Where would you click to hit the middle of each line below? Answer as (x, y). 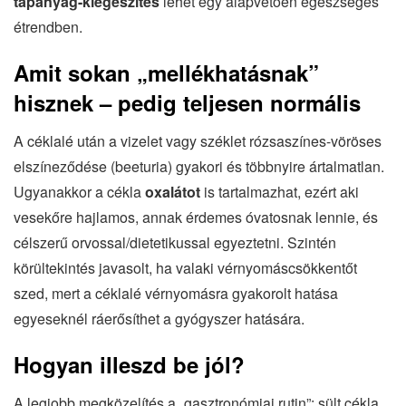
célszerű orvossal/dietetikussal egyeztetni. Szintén (175, 242)
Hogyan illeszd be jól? (129, 364)
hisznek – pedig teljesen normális (187, 102)
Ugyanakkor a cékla (79, 191)
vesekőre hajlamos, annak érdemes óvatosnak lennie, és (196, 217)
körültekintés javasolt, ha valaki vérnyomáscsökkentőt (185, 267)
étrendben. (48, 26)
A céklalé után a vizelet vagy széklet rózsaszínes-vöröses (198, 140)
